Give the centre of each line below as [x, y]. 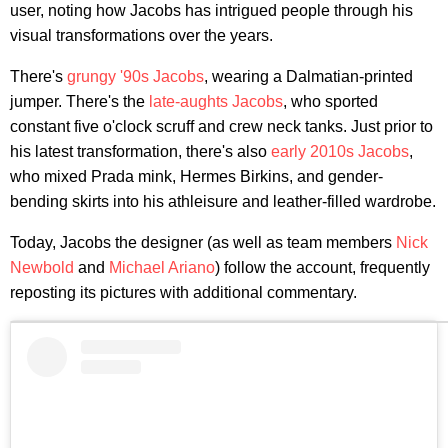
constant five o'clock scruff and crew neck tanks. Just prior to [221, 127]
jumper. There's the [79, 102]
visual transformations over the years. [141, 36]
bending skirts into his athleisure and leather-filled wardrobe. [223, 202]
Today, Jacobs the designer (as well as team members [203, 243]
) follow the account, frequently [322, 268]
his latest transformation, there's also [140, 152]
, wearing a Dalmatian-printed [308, 77]
